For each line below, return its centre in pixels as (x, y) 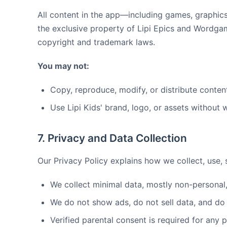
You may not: (63, 66)
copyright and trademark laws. (96, 42)
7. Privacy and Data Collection (112, 138)
